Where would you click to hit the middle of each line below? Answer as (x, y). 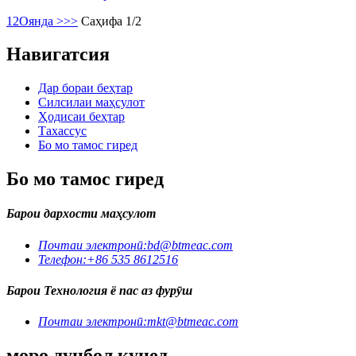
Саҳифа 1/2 (111, 21)
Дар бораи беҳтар (85, 88)
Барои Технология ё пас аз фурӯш (99, 291)
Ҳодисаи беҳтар (81, 117)
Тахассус (62, 131)
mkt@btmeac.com (193, 322)
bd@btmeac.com (190, 245)
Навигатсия (58, 54)
